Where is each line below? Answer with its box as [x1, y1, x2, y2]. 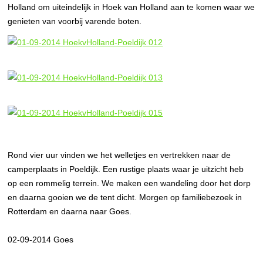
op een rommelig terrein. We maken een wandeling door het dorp [8, 178, 251, 188]
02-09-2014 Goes [8, 235, 74, 244]
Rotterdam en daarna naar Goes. [8, 207, 132, 216]
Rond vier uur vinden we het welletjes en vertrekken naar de [8, 150, 231, 160]
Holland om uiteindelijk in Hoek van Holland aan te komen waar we [8, 2, 255, 12]
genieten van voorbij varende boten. [8, 16, 142, 26]
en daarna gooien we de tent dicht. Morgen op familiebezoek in [8, 193, 242, 202]
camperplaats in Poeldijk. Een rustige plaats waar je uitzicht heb [8, 164, 244, 174]
